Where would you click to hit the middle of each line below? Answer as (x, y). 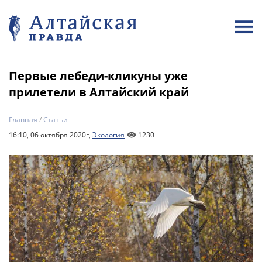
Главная (23, 120)
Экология (108, 135)
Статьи (56, 120)
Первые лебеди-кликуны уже (98, 76)
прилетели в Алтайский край (99, 92)
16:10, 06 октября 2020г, (51, 135)
